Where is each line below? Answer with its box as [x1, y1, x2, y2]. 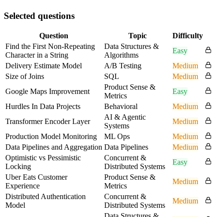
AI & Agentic [104, 113, 146, 122]
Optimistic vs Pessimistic [5, 154, 81, 162]
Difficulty [172, 31, 203, 40]
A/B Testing [104, 62, 141, 70]
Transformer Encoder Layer [5, 117, 90, 126]
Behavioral [104, 102, 138, 111]
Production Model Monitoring [5, 132, 97, 141]
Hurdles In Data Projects [5, 102, 80, 111]
